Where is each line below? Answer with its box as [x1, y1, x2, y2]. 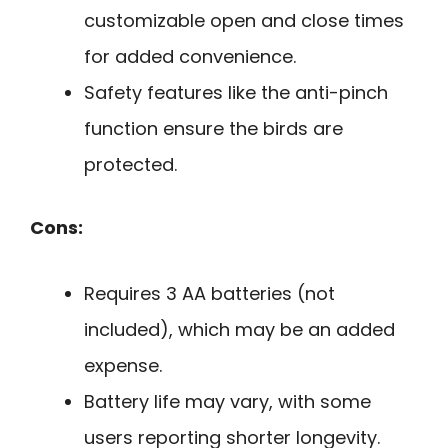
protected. [84, 151, 177, 177]
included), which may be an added [84, 317, 395, 343]
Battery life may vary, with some [84, 389, 371, 415]
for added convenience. [84, 43, 296, 69]
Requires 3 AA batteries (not [84, 281, 335, 307]
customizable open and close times [84, 7, 404, 33]
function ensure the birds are [84, 115, 343, 141]
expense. [84, 353, 162, 379]
